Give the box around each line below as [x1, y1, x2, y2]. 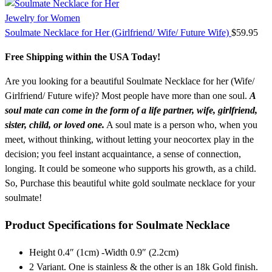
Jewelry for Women [5, 13, 80, 24]
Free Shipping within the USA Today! [5, 52, 160, 63]
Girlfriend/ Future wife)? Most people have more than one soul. [5, 90, 250, 101]
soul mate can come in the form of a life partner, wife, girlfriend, [5, 105, 257, 116]
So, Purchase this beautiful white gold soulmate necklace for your [5, 178, 255, 189]
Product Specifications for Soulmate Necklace [5, 218, 229, 231]
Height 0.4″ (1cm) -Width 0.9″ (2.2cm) [29, 246, 178, 257]
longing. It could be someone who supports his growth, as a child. [5, 163, 256, 174]
